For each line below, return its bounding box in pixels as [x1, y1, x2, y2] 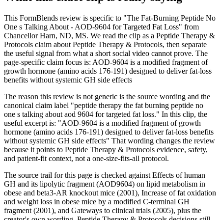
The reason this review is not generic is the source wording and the [4, 92, 210, 101]
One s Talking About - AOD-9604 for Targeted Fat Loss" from [4, 23, 199, 31]
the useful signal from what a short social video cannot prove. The [4, 49, 208, 58]
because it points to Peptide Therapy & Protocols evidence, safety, [4, 145, 208, 154]
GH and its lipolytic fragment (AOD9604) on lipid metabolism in [4, 180, 205, 189]
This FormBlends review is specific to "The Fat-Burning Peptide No [4, 14, 216, 23]
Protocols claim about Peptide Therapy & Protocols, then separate [4, 40, 207, 49]
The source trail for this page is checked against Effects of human [4, 171, 205, 180]
